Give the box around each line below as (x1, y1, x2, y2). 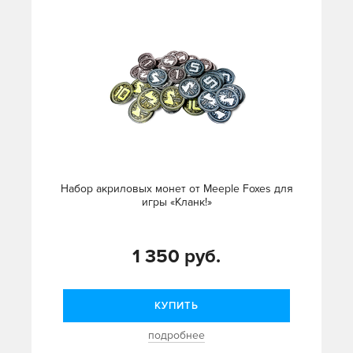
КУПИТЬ (154, 299, 199, 313)
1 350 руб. (132, 245, 221, 269)
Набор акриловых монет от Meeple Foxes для (60, 182, 293, 196)
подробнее (148, 329, 205, 343)
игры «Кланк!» (141, 195, 212, 210)
